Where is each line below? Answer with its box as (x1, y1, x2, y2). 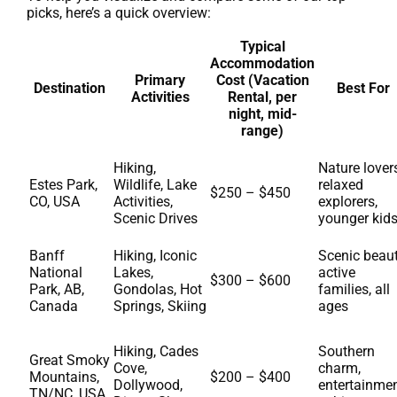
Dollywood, (113, 376, 183, 393)
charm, (318, 359, 361, 377)
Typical (239, 37, 285, 55)
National (29, 263, 82, 281)
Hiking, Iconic (113, 246, 197, 264)
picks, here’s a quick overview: (27, 4, 211, 21)
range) (241, 121, 284, 139)
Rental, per (228, 88, 297, 105)
